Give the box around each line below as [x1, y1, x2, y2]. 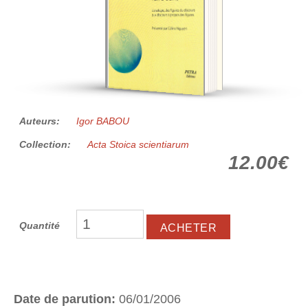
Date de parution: [14, 291, 119, 306]
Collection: [19, 139, 74, 151]
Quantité [19, 220, 60, 232]
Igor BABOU [76, 115, 129, 127]
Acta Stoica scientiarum [87, 139, 189, 151]
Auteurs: [19, 115, 63, 127]
